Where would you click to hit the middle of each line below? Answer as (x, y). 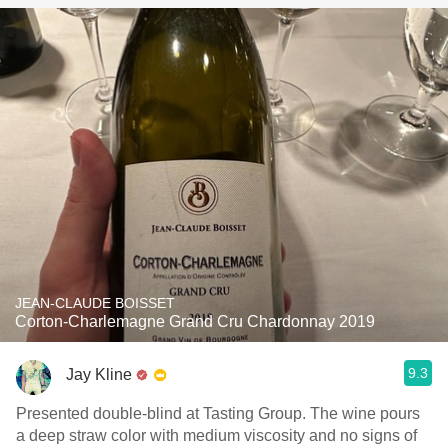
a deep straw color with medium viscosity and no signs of (216, 435)
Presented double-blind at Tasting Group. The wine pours (218, 413)
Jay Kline (99, 374)
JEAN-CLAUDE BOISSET (95, 303)
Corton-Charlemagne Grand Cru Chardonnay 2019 (195, 321)
